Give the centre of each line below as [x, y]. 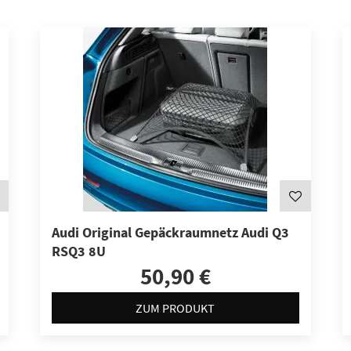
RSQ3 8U [78, 251]
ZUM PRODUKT [175, 308]
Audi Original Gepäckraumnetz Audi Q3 [170, 233]
